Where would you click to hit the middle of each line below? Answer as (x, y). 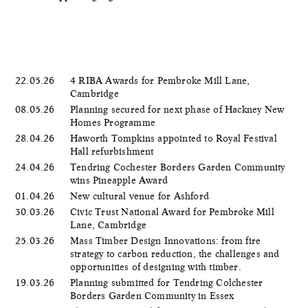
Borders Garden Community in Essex (154, 295)
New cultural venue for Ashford (141, 196)
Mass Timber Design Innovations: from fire (166, 240)
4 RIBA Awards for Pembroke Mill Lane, (160, 80)
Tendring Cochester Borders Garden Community (178, 167)
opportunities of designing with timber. (157, 266)
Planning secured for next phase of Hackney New (177, 109)
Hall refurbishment (113, 151)
